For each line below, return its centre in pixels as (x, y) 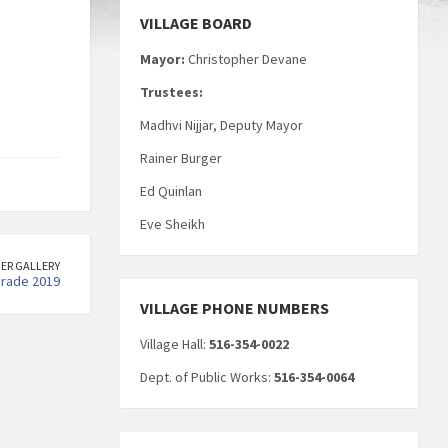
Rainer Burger (180, 157)
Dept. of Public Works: (206, 376)
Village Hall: (174, 343)
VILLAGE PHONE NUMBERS (234, 307)
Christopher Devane (245, 58)
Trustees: (172, 91)
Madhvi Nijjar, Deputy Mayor (221, 124)
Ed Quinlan (170, 190)
